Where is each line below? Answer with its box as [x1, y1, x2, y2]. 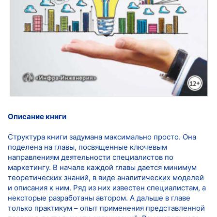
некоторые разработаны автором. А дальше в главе [8, 193, 190, 202]
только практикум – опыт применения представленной [8, 203, 205, 213]
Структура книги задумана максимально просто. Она [8, 132, 196, 141]
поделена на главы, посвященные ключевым [8, 142, 167, 152]
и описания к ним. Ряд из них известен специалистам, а [8, 183, 206, 192]
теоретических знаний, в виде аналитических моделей [8, 172, 204, 182]
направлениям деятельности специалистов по [8, 152, 173, 162]
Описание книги [8, 111, 66, 121]
